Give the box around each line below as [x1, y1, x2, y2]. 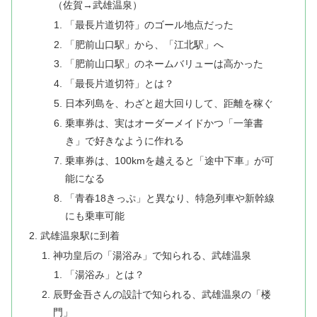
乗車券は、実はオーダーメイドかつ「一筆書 [64, 117, 263, 129]
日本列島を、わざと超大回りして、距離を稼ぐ [64, 98, 273, 110]
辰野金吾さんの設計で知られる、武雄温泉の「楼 [52, 289, 271, 301]
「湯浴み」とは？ [64, 269, 144, 281]
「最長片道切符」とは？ [64, 78, 174, 90]
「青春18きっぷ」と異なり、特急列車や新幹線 [64, 192, 275, 204]
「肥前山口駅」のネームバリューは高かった [64, 58, 263, 70]
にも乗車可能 [64, 209, 125, 221]
